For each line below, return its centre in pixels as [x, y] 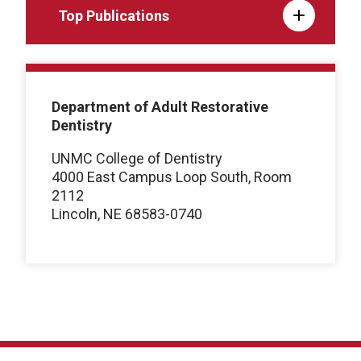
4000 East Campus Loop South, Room [172, 176]
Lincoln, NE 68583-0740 [127, 214]
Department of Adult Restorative [160, 106]
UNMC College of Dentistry [137, 158]
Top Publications [114, 15]
